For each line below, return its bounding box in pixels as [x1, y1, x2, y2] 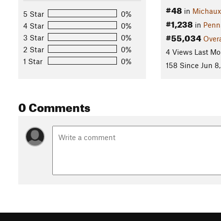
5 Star [23, 9, 44, 18]
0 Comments [18, 96, 90, 115]
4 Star [23, 21, 44, 30]
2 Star [23, 44, 44, 54]
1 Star [23, 56, 42, 66]
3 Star [23, 33, 44, 42]
